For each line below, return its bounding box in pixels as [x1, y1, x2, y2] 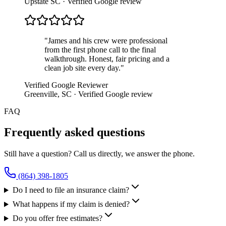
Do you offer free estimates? [12, 214, 102, 223]
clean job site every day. [44, 63, 121, 72]
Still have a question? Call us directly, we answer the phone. [4, 149, 195, 158]
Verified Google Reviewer [24, 80, 108, 89]
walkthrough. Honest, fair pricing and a [44, 54, 169, 63]
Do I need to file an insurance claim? [12, 186, 129, 195]
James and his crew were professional [48, 36, 167, 45]
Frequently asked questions [4, 126, 145, 139]
